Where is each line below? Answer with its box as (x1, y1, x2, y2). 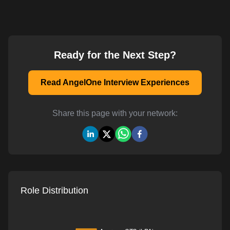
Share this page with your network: (52, 109, 178, 118)
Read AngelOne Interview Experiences (41, 78, 189, 87)
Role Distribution (21, 185, 88, 196)
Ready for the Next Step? (54, 49, 176, 61)
